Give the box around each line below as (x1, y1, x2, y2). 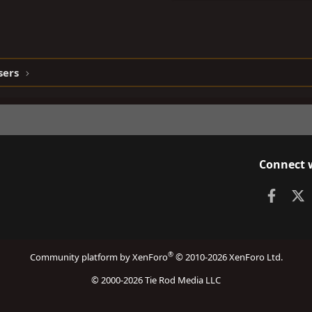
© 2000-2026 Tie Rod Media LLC (91, 274, 221, 286)
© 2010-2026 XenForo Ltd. (175, 251, 283, 263)
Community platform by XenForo (29, 251, 168, 263)
